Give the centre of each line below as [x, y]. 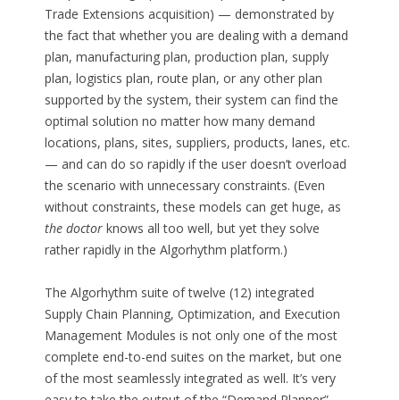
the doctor [73, 229]
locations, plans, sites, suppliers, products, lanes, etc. [197, 143]
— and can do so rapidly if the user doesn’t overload [195, 164]
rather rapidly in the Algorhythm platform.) [166, 250]
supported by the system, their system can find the [191, 100]
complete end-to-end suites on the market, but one [193, 357]
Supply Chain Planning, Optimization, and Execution [192, 314]
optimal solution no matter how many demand [179, 121]
